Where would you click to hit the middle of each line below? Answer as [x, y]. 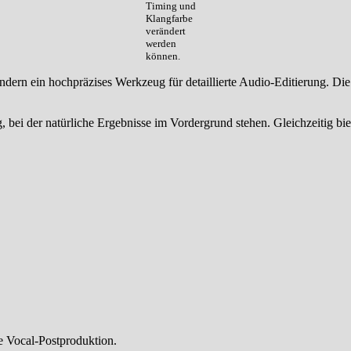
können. [163, 56]
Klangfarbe [169, 19]
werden [161, 44]
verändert [166, 31]
